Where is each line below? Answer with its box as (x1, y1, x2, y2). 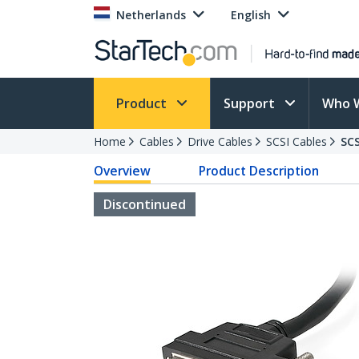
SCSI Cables (266, 134, 327, 149)
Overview (94, 162, 151, 179)
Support (224, 95, 278, 112)
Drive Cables (188, 134, 252, 149)
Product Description (199, 162, 320, 179)
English (231, 7, 271, 22)
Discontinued (103, 196, 186, 213)
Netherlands (116, 7, 186, 22)
